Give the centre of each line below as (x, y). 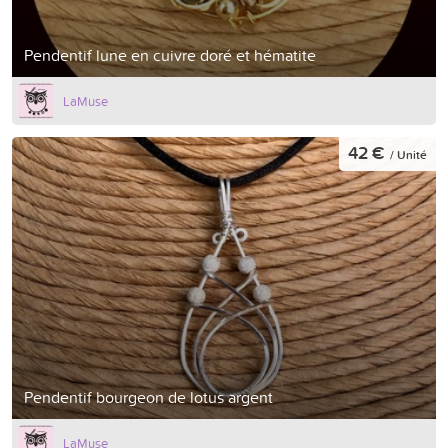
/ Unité (408, 155)
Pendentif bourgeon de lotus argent (148, 397)
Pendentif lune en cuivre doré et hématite (170, 54)
